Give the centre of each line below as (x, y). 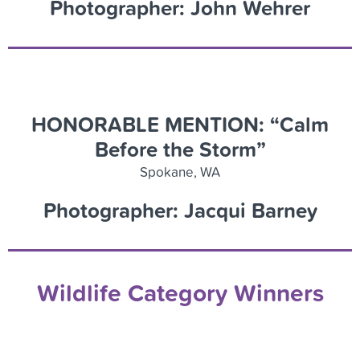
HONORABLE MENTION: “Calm (180, 124)
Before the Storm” (180, 149)
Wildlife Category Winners (180, 292)
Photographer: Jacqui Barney (180, 210)
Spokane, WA (180, 171)
